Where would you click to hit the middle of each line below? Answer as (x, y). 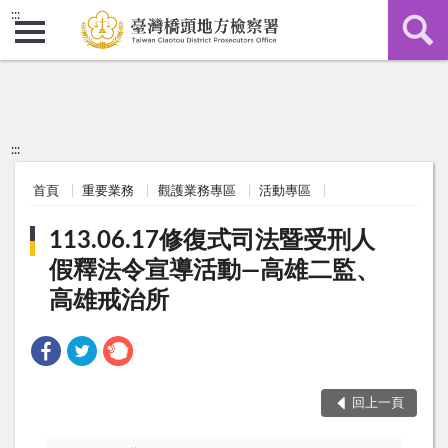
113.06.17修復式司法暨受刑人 (212, 241)
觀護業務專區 (196, 191)
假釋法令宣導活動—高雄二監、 (215, 271)
